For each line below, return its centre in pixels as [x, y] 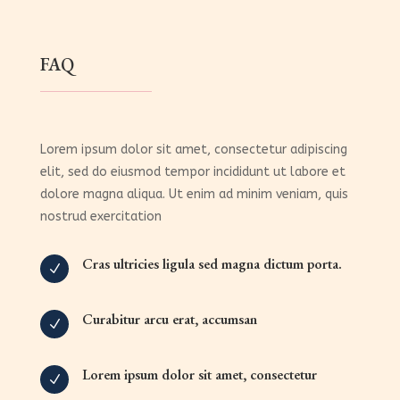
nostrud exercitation [100, 217]
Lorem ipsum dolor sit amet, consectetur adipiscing [193, 150]
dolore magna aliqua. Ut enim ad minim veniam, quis [194, 195]
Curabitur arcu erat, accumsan [169, 320]
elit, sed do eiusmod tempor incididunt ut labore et [192, 172]
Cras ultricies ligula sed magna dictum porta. [212, 264]
